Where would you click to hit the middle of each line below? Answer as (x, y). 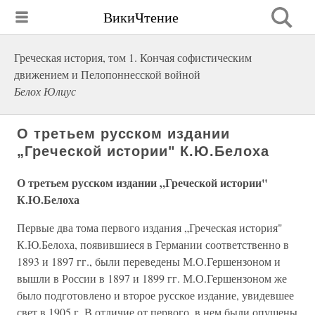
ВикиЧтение (141, 17)
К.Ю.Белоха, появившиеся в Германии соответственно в (153, 244)
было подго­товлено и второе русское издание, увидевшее (155, 295)
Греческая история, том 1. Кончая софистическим (133, 57)
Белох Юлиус (45, 91)
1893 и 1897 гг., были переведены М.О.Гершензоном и (149, 261)
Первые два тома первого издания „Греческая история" (150, 227)
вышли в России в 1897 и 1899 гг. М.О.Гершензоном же (152, 278)
